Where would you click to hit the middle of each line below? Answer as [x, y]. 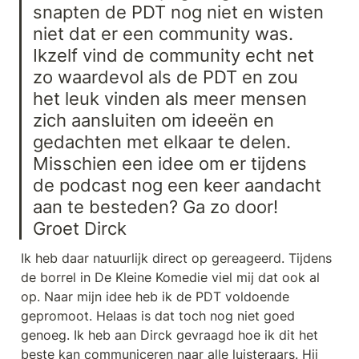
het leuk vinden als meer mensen [170, 98]
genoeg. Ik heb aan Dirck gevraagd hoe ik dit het [169, 335]
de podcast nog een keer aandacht [177, 184]
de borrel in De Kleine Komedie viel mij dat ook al [170, 278]
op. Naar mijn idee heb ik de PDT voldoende [155, 297]
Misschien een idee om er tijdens [170, 163]
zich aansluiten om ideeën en [154, 119]
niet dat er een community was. [163, 33]
